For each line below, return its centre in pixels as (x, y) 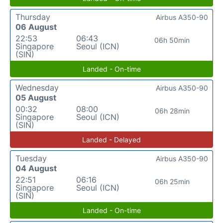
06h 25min (172, 181)
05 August (36, 97)
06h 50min (172, 40)
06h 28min (172, 111)
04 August (36, 168)
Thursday (33, 17)
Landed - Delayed (111, 139)
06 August (36, 27)
